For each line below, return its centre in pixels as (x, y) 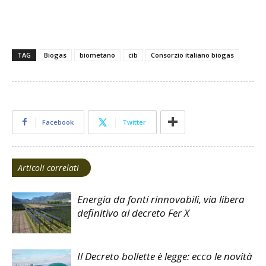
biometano (97, 55)
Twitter (134, 122)
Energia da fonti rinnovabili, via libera (161, 199)
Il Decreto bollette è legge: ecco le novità (165, 256)
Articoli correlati (48, 167)
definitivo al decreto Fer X (133, 213)
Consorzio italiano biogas (192, 55)
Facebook (58, 122)
